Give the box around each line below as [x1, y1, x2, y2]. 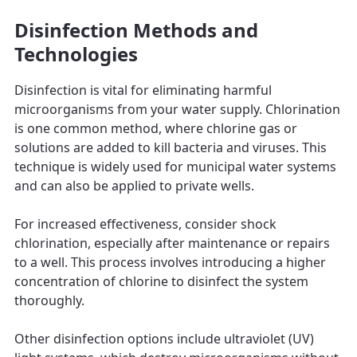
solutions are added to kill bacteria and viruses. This [14, 138, 327, 156]
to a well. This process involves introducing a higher [14, 253, 326, 271]
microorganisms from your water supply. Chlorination [14, 100, 340, 118]
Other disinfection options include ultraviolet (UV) [14, 329, 314, 347]
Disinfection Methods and [14, 16, 258, 43]
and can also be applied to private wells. [14, 176, 254, 194]
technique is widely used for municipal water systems [14, 157, 336, 175]
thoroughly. [14, 291, 84, 309]
